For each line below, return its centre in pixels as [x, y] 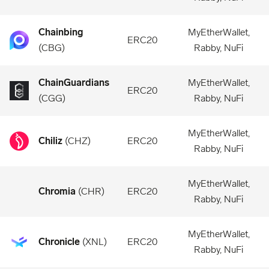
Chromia [57, 191]
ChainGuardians [74, 83]
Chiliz [50, 141]
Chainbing [61, 32]
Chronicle [59, 242]
